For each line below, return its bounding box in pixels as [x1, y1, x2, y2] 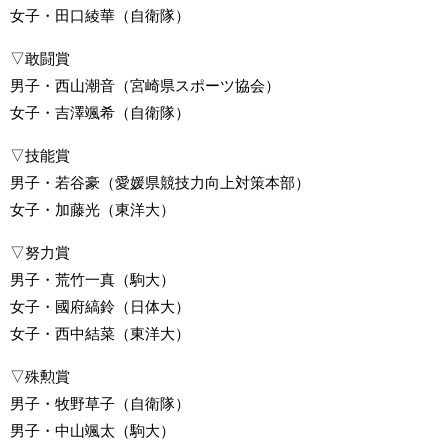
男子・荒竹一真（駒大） [10, 271, 175, 289]
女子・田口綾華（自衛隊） [10, 7, 190, 25]
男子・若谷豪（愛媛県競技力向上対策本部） [10, 174, 310, 192]
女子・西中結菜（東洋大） [10, 325, 190, 343]
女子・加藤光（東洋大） [10, 201, 175, 219]
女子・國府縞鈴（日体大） [10, 298, 190, 316]
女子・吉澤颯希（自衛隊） [10, 104, 190, 122]
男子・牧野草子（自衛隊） [10, 395, 190, 413]
